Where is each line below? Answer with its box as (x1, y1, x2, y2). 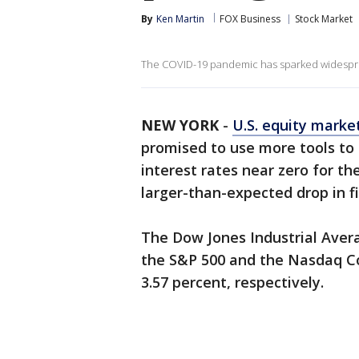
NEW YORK (141, 115, 219, 135)
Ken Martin (156, 12, 204, 26)
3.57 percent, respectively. (141, 272, 324, 292)
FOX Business (220, 12, 280, 26)
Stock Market (295, 12, 353, 26)
